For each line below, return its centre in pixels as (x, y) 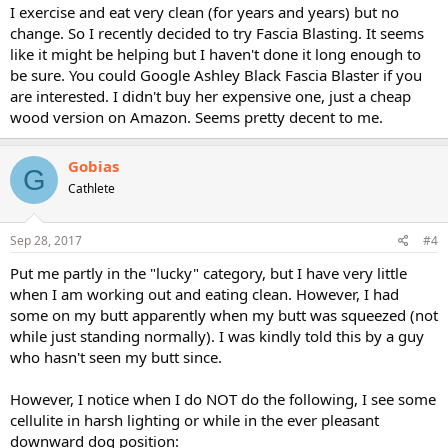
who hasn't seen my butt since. (116, 356)
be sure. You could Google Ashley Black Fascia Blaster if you (216, 75)
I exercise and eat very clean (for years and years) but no (204, 12)
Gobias (93, 166)
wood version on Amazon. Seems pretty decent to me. (196, 117)
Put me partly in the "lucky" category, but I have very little (208, 272)
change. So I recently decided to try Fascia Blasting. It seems (217, 33)
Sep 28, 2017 (46, 240)
